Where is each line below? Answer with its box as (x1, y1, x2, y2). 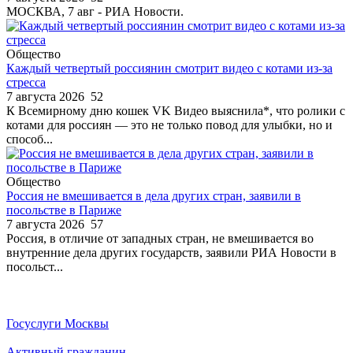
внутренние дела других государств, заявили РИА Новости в (6, 245, 336, 259)
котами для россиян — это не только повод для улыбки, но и (6, 117, 333, 132)
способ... (6, 132, 53, 146)
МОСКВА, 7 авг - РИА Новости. (6, 4, 184, 18)
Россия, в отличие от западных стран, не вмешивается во (6, 231, 314, 245)
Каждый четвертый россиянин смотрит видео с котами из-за (6, 61, 333, 75)
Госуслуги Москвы (6, 316, 109, 330)
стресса (6, 75, 46, 89)
